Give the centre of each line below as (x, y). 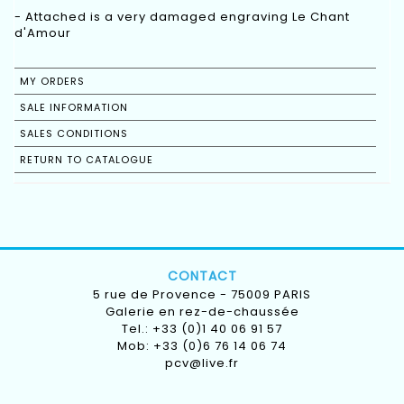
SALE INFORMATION (74, 108)
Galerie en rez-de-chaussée (202, 312)
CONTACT (202, 276)
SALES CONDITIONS (74, 134)
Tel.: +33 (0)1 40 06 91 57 (202, 329)
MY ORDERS (52, 82)
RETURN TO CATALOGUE (87, 160)
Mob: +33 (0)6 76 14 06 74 (202, 346)
